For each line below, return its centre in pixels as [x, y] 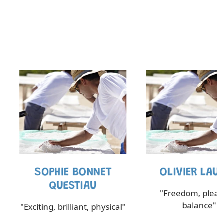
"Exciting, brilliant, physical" [73, 207]
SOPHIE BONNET [73, 173]
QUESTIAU [73, 186]
